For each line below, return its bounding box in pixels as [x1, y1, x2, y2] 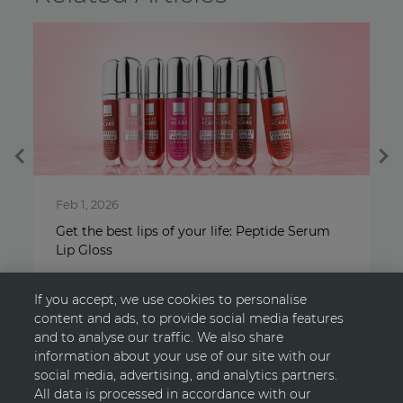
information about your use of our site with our [34, 348, 332, 364]
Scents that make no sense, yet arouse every [94, 222, 374, 239]
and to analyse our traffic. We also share [34, 329, 284, 345]
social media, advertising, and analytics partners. [34, 367, 338, 383]
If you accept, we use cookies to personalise [34, 291, 308, 308]
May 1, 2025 [94, 196, 159, 211]
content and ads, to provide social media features [34, 310, 345, 327]
